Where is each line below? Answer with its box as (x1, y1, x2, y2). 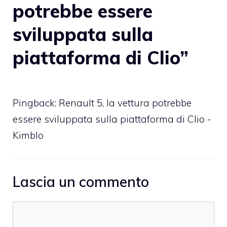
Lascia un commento (13, 173, 149, 191)
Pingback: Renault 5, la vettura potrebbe (13, 96, 192, 109)
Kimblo (13, 129, 44, 141)
